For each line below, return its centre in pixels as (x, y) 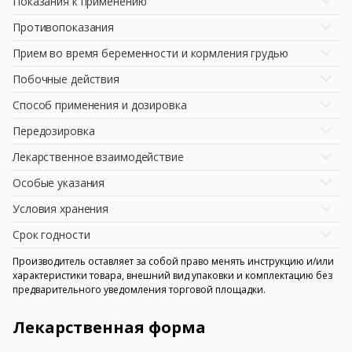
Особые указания (59, 182)
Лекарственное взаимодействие (98, 156)
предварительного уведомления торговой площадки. (139, 289)
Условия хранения (61, 208)
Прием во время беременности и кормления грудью (150, 53)
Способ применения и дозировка (100, 104)
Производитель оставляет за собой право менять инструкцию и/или (173, 261)
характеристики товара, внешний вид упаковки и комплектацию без (172, 275)
